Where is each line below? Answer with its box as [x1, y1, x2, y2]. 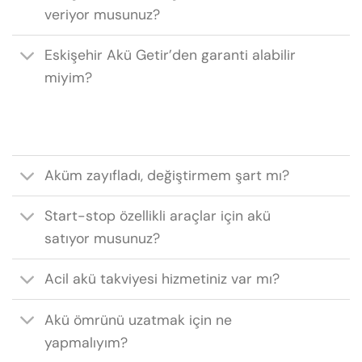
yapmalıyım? [44, 333, 128, 351]
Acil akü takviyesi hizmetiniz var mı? [44, 270, 280, 288]
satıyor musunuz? [44, 229, 161, 248]
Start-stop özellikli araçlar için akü [44, 207, 271, 225]
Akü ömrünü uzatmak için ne [44, 310, 233, 329]
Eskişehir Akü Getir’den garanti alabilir [44, 46, 297, 65]
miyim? [44, 69, 93, 87]
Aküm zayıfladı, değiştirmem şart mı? [44, 166, 290, 185]
